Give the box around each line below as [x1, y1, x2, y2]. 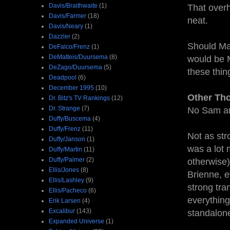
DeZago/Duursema [49, 63, 102, 71]
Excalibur [49, 207, 75, 215]
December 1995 [49, 84, 94, 91]
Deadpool [49, 73, 76, 81]
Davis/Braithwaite [49, 2, 98, 9]
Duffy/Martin [49, 145, 82, 153]
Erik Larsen [49, 197, 81, 204]
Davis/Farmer [49, 12, 86, 20]
